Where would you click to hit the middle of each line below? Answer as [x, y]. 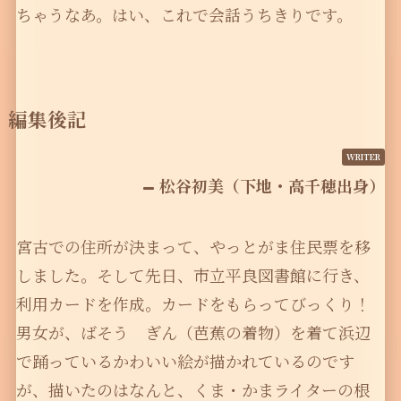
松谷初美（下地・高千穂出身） [273, 186]
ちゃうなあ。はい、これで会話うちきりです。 [184, 15]
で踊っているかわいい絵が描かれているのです [185, 361]
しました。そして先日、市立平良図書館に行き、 [192, 275]
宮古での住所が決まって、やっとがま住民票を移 [193, 247]
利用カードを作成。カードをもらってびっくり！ [193, 304]
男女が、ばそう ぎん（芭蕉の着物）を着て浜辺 [193, 333]
